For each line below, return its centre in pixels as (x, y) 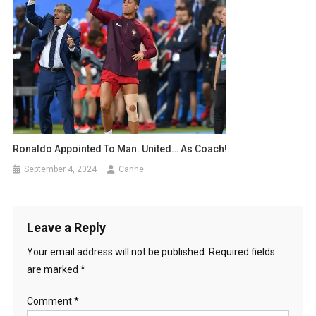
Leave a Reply (66, 227)
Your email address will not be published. (116, 251)
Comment (50, 301)
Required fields (242, 251)
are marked (53, 269)
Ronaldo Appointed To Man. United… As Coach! (120, 148)
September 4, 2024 (61, 169)
